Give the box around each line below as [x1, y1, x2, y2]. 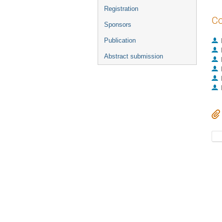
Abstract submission [104, 53, 163, 60]
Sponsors [104, 21, 131, 28]
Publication [104, 37, 136, 44]
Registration [104, 5, 138, 12]
